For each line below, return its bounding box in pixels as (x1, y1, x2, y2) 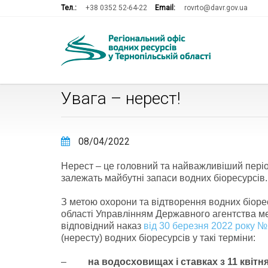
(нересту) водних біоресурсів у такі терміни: (61, 233, 255, 243)
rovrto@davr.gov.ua (184, 4, 248, 12)
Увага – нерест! (61, 89, 181, 108)
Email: (155, 4, 175, 12)
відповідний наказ (61, 221, 144, 231)
